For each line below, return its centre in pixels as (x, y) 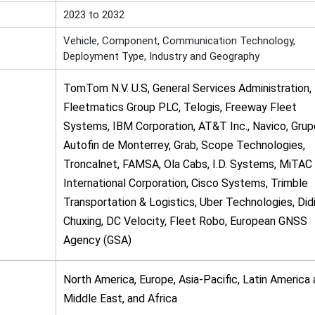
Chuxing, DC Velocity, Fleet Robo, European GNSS (185, 221)
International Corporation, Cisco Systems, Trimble (185, 183)
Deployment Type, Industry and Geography (161, 56)
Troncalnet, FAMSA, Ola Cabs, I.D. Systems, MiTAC (187, 164)
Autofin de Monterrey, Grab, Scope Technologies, (184, 145)
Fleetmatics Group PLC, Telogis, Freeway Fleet (180, 107)
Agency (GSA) (97, 240)
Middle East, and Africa (120, 298)
